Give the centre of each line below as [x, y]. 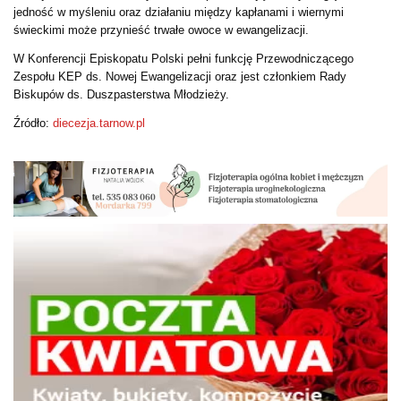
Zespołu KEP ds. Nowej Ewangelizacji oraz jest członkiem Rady [180, 76]
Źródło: [31, 123]
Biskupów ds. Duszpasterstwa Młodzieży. [121, 94]
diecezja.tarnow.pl [97, 123]
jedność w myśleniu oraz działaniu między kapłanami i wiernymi [179, 12]
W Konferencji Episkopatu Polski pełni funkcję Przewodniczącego [183, 58]
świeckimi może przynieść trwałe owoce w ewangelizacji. [161, 30]
